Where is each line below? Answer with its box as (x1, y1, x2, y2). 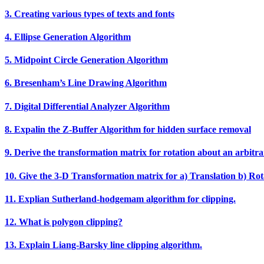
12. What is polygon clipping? (5, 217, 123, 227)
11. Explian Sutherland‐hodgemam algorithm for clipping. (5, 193, 236, 204)
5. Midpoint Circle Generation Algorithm (5, 55, 168, 65)
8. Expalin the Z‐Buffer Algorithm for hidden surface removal (5, 124, 251, 135)
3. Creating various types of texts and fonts (5, 8, 174, 19)
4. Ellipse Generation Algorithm (5, 31, 131, 42)
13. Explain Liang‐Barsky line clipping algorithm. (5, 240, 202, 250)
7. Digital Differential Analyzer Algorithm (5, 101, 170, 111)
